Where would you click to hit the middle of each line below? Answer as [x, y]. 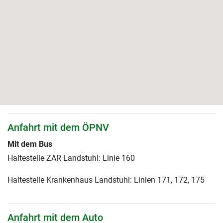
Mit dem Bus [30, 144]
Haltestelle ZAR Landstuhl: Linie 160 [71, 158]
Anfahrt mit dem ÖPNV [58, 128]
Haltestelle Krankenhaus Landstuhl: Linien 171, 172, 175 [106, 180]
